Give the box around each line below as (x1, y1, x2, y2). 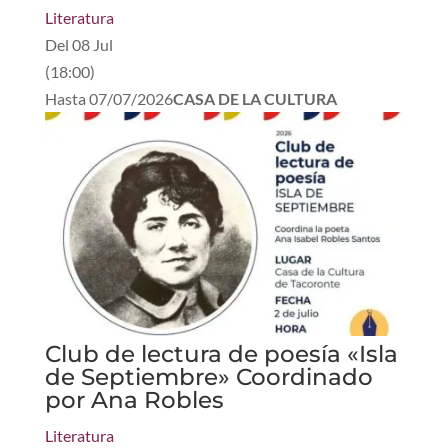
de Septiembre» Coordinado (44, 362, 373, 391)
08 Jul (71, 34, 113, 54)
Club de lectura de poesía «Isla (44, 339, 398, 368)
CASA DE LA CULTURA (172, 88, 337, 108)
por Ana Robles (44, 385, 224, 414)
